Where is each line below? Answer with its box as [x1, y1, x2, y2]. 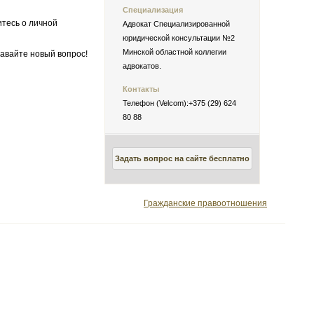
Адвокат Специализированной [123, 20, 230, 28]
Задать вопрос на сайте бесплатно [115, 153, 250, 163]
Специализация [123, 6, 183, 14]
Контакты [123, 84, 159, 93]
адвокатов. [123, 62, 161, 70]
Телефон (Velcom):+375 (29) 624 [123, 98, 236, 107]
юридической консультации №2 [123, 34, 235, 42]
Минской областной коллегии [123, 48, 226, 56]
